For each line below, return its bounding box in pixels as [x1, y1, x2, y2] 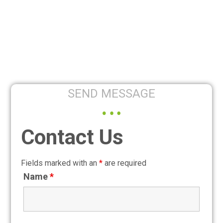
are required [103, 158, 147, 168]
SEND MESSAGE [68, 87, 155, 101]
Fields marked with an [21, 158, 100, 168]
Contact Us [21, 125, 124, 149]
